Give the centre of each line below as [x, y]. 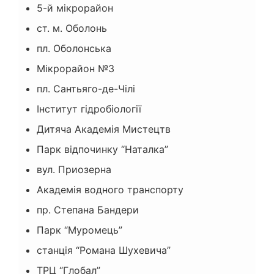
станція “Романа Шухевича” [104, 250]
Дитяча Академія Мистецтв [104, 129]
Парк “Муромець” [80, 230]
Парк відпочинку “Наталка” [102, 150]
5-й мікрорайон [75, 8]
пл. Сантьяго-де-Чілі [86, 89]
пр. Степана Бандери [88, 210]
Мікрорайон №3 [76, 69]
